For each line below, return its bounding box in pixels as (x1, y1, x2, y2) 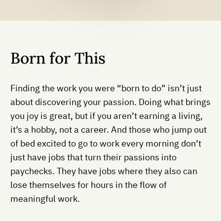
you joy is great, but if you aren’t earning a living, (10, 110, 203, 121)
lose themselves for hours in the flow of (10, 179, 167, 190)
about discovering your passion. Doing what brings (10, 96, 211, 108)
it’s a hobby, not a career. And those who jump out (10, 123, 207, 135)
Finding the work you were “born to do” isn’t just (10, 82, 202, 94)
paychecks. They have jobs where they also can (10, 165, 197, 177)
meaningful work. (10, 192, 80, 204)
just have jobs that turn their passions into (10, 151, 177, 163)
